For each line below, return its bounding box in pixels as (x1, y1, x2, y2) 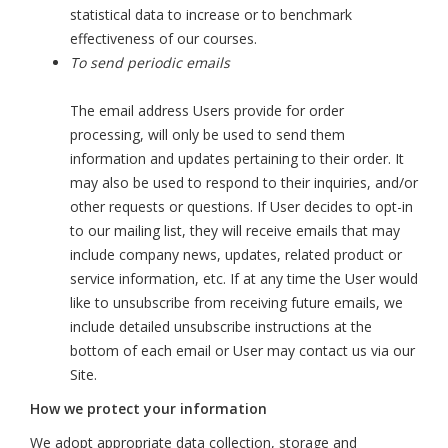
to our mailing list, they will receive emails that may (70, 221, 400, 240)
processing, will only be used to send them (70, 125, 345, 144)
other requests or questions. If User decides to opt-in (70, 197, 413, 216)
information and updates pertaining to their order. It (70, 149, 404, 168)
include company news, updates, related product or (70, 245, 402, 264)
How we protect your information (30, 399, 267, 418)
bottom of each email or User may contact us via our (70, 341, 415, 360)
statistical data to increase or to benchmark (70, 5, 352, 24)
